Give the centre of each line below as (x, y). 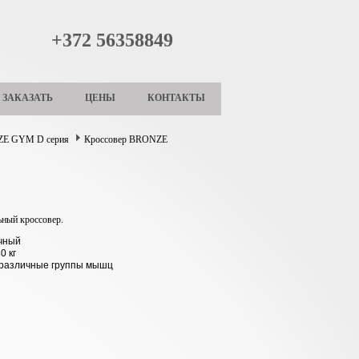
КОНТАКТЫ (176, 98)
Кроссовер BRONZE (126, 139)
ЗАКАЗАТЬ (28, 98)
